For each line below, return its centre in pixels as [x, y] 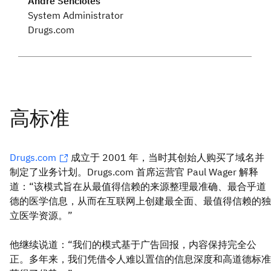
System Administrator [76, 15]
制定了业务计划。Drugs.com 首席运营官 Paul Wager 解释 [134, 171]
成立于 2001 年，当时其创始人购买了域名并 [168, 157]
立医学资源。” [41, 215]
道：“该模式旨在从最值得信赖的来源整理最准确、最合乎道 [138, 186]
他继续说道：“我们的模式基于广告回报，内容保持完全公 [133, 244]
